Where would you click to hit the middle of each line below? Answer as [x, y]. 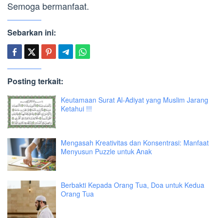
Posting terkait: [35, 81]
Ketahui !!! [76, 109]
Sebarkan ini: [32, 33]
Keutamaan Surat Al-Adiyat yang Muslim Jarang [135, 100]
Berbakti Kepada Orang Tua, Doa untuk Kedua [133, 185]
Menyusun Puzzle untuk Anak [106, 152]
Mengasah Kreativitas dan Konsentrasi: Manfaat [135, 143]
